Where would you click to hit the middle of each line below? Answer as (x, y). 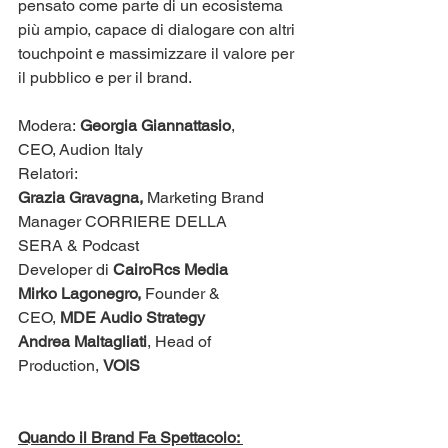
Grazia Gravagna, (80, 197)
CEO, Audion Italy (80, 149)
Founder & (182, 293)
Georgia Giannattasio (155, 125)
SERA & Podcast (80, 245)
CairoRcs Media (170, 269)
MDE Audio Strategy (132, 317)
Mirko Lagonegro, (79, 293)
